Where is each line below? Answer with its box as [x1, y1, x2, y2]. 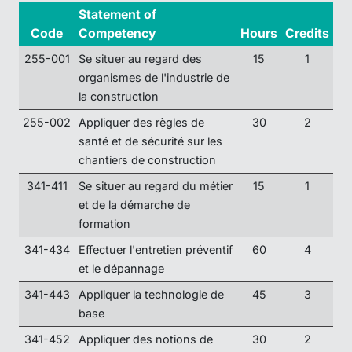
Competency [78, 26, 156, 42]
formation [78, 217, 130, 231]
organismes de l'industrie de [78, 71, 229, 85]
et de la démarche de [78, 198, 190, 212]
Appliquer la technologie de [78, 288, 224, 302]
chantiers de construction [78, 153, 216, 167]
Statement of [78, 7, 156, 23]
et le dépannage [78, 262, 164, 276]
